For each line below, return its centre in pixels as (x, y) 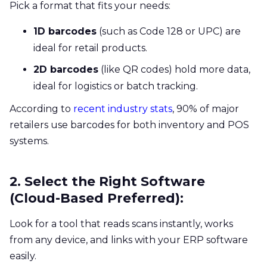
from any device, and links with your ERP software (129, 240)
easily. (23, 256)
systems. (29, 141)
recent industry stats (123, 108)
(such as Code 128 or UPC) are (169, 31)
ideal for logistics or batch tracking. (116, 86)
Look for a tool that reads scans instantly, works (121, 223)
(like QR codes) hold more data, (174, 69)
